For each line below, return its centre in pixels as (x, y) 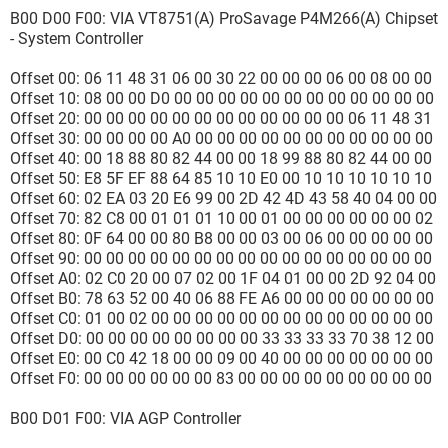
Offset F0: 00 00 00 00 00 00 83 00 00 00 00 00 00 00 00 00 (221, 378)
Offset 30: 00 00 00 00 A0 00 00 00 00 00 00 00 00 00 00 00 (221, 138)
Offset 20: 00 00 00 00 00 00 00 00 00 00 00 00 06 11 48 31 (221, 118)
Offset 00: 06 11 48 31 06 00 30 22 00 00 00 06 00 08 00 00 (221, 78)
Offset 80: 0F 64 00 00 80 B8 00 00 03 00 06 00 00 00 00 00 (221, 238)
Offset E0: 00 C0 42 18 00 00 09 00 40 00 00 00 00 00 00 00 (221, 358)
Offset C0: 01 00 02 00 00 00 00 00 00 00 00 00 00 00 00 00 (221, 318)
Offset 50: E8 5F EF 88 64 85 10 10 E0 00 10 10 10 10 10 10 (221, 178)
